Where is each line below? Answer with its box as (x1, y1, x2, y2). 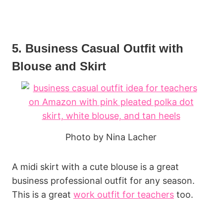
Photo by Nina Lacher (65, 131, 157, 142)
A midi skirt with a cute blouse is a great (12, 161, 179, 172)
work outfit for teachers (73, 189, 174, 200)
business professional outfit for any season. (12, 175, 195, 186)
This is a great (12, 189, 73, 200)
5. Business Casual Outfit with (12, 42, 183, 55)
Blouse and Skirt (12, 59, 106, 73)
